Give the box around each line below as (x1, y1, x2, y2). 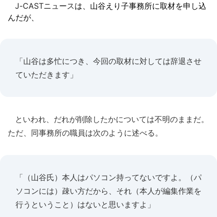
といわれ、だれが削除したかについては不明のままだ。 (8, 114, 209, 124)
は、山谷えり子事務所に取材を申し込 (75, 1, 206, 11)
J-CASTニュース (15, 1, 75, 11)
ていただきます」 (15, 70, 77, 79)
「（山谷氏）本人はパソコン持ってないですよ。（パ (15, 172, 201, 182)
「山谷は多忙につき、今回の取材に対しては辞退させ (15, 56, 201, 66)
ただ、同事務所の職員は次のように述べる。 (8, 128, 163, 138)
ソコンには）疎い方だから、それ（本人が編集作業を (15, 186, 201, 196)
